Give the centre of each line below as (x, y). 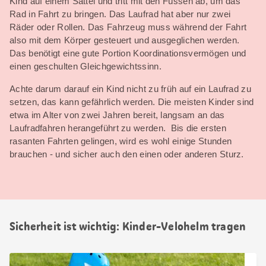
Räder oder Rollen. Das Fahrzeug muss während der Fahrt (128, 27)
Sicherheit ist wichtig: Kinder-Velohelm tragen (128, 226)
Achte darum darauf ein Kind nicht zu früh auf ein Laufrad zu (130, 88)
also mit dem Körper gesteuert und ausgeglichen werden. (125, 40)
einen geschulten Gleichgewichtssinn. (85, 66)
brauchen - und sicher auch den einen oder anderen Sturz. (127, 154)
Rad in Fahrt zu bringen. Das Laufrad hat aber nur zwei (120, 14)
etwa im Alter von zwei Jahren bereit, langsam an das (117, 115)
